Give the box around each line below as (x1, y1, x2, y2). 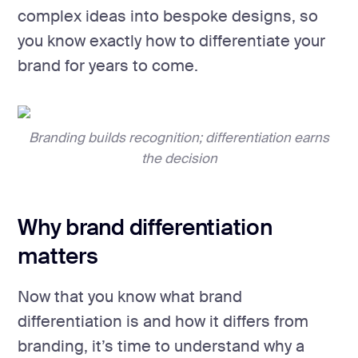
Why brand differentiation (18, 212, 272, 242)
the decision (141, 149, 217, 167)
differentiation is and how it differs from (18, 311, 309, 332)
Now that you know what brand (18, 286, 243, 307)
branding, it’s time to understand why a (18, 336, 305, 356)
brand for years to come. (18, 56, 199, 77)
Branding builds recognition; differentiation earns (29, 128, 329, 146)
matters (18, 241, 98, 271)
